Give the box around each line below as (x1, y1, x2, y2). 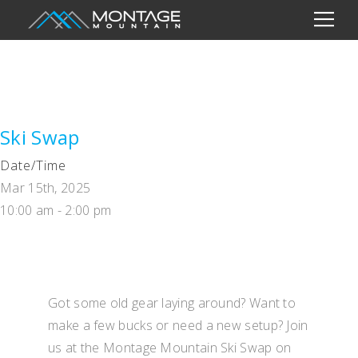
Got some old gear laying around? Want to (48, 294, 296, 312)
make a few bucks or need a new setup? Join (48, 316, 308, 334)
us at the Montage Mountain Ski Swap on (48, 339, 292, 356)
